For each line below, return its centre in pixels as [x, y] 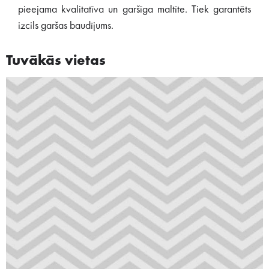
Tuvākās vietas [56, 61]
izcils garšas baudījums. [66, 26]
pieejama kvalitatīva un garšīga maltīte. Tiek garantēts [134, 10]
